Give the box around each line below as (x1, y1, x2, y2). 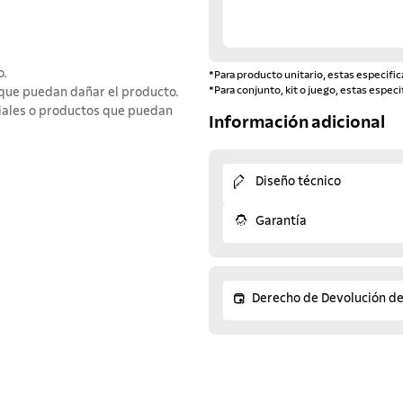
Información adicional (209, 114, 385, 132)
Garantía (255, 214, 307, 228)
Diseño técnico (255, 175, 341, 188)
